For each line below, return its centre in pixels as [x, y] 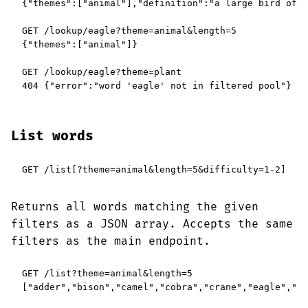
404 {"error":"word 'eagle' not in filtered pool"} [157, 86]
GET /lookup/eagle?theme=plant [102, 72]
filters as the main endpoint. [111, 241]
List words [52, 136]
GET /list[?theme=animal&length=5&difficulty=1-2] [154, 169]
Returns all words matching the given [135, 207]
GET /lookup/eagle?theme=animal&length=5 [129, 31]
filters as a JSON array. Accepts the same [152, 224]
